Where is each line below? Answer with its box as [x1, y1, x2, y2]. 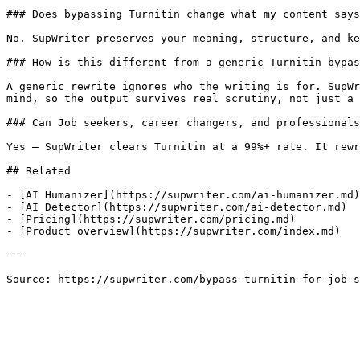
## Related [6, 165, 71, 177]
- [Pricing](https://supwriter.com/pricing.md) [6, 213, 296, 225]
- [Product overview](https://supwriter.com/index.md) [6, 225, 341, 237]
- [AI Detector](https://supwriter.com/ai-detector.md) [6, 201, 347, 213]
